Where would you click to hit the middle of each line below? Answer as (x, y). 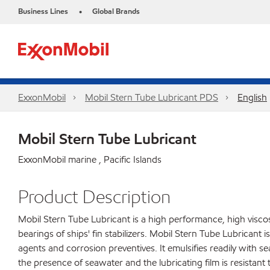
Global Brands (116, 11)
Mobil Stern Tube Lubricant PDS (152, 97)
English (252, 97)
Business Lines (43, 11)
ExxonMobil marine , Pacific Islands (90, 159)
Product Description (94, 196)
